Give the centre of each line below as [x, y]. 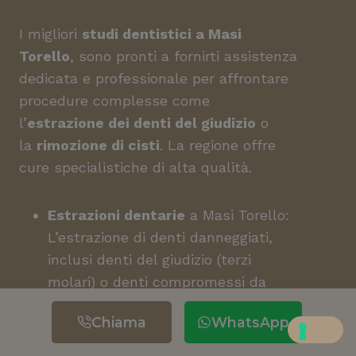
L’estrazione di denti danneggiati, [160, 237]
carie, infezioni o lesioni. [128, 304]
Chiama [119, 322]
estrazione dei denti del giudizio [141, 123]
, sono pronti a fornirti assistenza [184, 56]
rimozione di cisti [98, 145]
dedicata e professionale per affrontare [154, 78]
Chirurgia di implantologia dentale [170, 326]
